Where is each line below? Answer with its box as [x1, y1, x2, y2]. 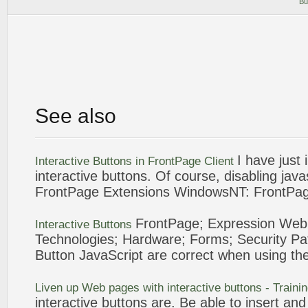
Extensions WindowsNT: [99, 184, 254, 199]
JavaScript [79, 247, 143, 263]
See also [35, 104, 116, 127]
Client [201, 155, 237, 168]
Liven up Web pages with [35, 281, 167, 294]
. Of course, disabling [147, 168, 281, 184]
